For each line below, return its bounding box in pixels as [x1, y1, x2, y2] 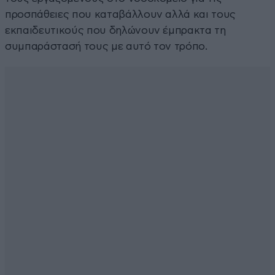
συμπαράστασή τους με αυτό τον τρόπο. [5, 41, 207, 52]
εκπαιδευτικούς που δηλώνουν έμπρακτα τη [5, 25, 226, 36]
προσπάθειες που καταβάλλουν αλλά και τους [5, 9, 236, 20]
